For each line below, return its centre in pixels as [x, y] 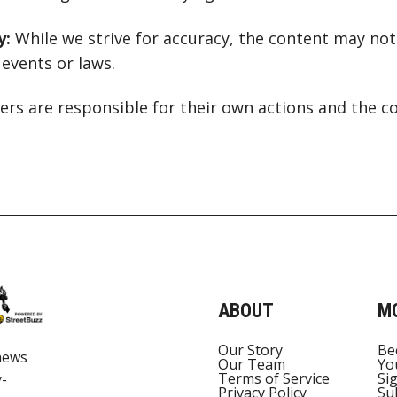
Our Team [251, 365]
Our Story [250, 350]
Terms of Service [273, 379]
